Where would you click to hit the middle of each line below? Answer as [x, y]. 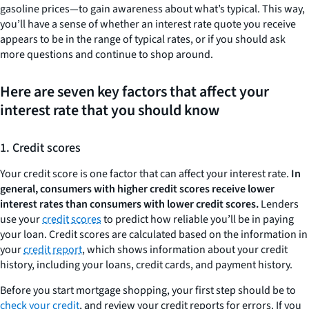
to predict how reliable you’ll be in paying [198, 220]
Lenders [279, 205]
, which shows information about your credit [185, 250]
